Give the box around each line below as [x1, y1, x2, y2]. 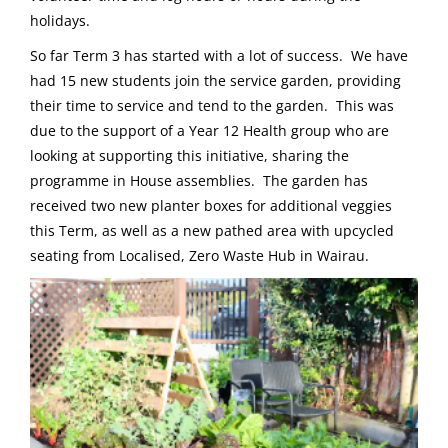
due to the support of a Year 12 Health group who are [30, 121, 389, 141]
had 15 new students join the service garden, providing [30, 71, 401, 91]
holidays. [30, 11, 90, 31]
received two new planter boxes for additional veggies [30, 196, 392, 216]
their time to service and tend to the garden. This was [30, 96, 394, 116]
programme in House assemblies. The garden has [30, 171, 368, 191]
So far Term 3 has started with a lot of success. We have [30, 46, 408, 66]
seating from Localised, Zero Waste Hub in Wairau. [30, 246, 369, 266]
